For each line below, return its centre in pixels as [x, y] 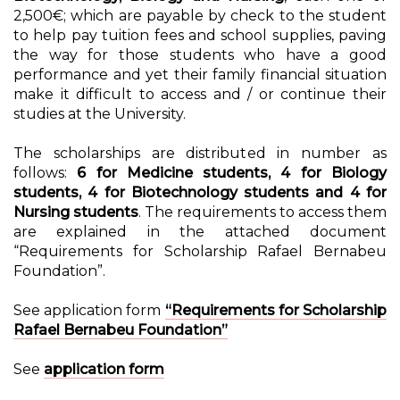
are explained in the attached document [200, 232]
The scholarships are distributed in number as [200, 154]
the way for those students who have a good [200, 55]
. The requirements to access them [262, 212]
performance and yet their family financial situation [200, 75]
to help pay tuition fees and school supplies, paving [200, 36]
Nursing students [76, 212]
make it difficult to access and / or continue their [200, 95]
